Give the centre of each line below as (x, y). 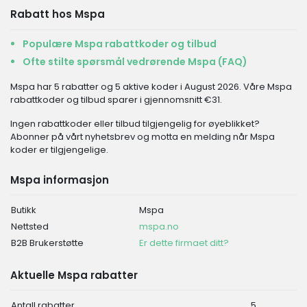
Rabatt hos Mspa (58, 14)
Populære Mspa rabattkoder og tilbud (120, 44)
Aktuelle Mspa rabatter (74, 275)
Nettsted (30, 226)
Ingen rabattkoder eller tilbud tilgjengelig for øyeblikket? (135, 124)
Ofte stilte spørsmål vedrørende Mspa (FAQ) (135, 62)
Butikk (24, 210)
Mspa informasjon (60, 180)
